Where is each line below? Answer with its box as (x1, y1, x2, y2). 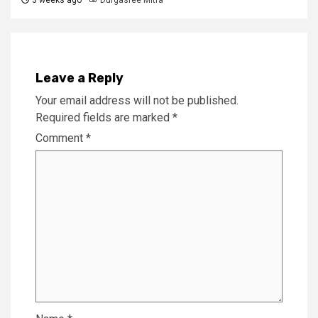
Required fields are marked (35, 110, 172, 124)
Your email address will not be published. (35, 93, 238, 107)
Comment (35, 131, 86, 145)
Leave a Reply (35, 70, 124, 86)
